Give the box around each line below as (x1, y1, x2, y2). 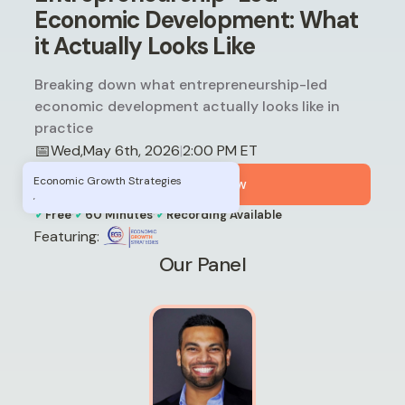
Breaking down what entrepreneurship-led (34, 74, 328, 94)
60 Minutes (85, 206, 154, 222)
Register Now (158, 174, 247, 193)
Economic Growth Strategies (33, 173, 182, 188)
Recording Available (166, 206, 283, 222)
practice (34, 118, 94, 137)
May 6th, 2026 (83, 141, 181, 161)
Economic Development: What (34, 4, 359, 35)
